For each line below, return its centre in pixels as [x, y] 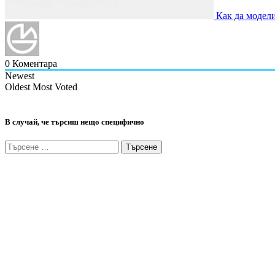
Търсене [21, 145]
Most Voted [55, 87]
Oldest [17, 87]
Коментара [33, 63]
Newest [20, 76]
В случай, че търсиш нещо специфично [75, 122]
